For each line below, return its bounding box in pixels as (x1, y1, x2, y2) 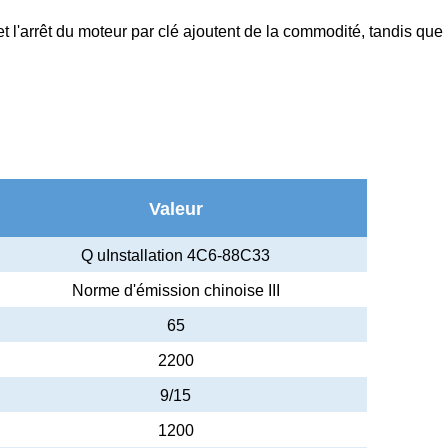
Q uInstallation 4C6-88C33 (81, 246, 270, 264)
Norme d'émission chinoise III (71, 281, 280, 299)
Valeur (148, 198, 203, 219)
